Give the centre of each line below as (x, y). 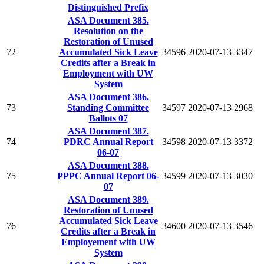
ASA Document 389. (108, 199)
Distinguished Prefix (108, 7)
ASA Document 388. (108, 165)
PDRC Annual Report (108, 141)
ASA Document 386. (108, 97)
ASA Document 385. (108, 20)
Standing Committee (108, 107)
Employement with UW (108, 242)
